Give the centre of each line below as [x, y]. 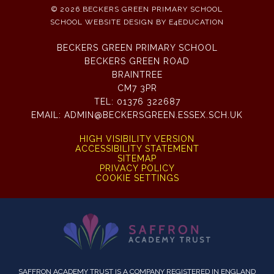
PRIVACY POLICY [137, 168]
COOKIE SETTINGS [137, 178]
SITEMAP [137, 158]
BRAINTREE [137, 75]
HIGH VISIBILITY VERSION [137, 139]
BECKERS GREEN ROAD [137, 61]
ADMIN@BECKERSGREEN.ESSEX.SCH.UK [154, 115]
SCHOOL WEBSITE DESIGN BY [109, 22]
